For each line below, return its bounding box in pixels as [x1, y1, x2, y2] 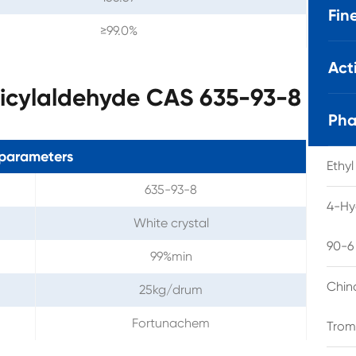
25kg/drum [139, 281, 203, 297]
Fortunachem [132, 315, 210, 331]
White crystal [133, 215, 209, 230]
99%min [149, 248, 192, 264]
